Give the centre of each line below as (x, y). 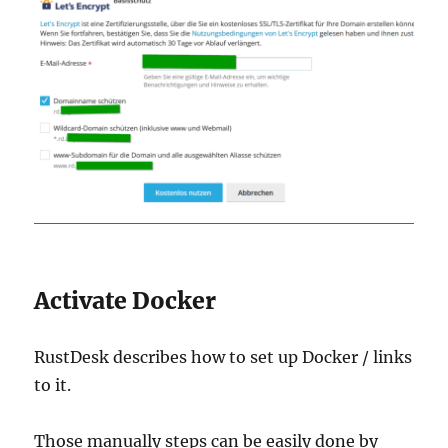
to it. (53, 384)
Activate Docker (125, 300)
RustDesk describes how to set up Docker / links (223, 356)
